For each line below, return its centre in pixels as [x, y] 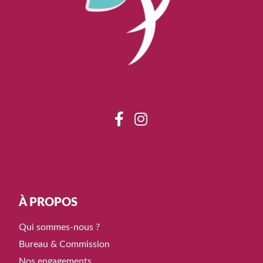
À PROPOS [48, 202]
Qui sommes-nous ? [60, 227]
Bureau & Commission [65, 244]
